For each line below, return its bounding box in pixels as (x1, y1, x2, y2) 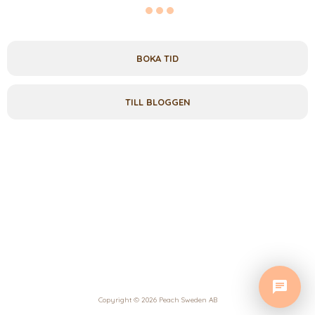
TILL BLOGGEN (124, 96, 191, 108)
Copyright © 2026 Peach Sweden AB (98, 295, 217, 304)
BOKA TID (136, 52, 179, 64)
